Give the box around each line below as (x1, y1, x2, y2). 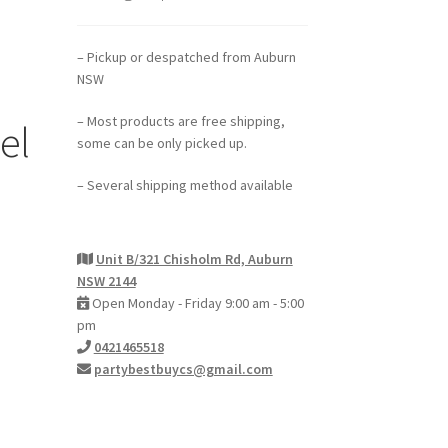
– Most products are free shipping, (76, 112, 285, 131)
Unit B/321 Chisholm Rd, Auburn (95, 249, 293, 268)
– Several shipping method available (76, 175, 293, 194)
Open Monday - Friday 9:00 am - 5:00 (88, 293, 304, 312)
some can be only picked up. (76, 134, 247, 153)
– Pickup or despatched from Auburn (76, 48, 296, 67)
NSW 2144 (76, 271, 136, 290)
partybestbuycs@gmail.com (93, 359, 273, 378)
